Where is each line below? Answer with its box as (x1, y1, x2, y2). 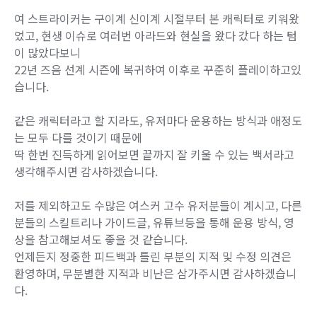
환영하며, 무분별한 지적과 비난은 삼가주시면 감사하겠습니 (14, 265, 296, 282)
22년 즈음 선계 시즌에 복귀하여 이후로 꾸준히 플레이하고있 (14, 61, 301, 79)
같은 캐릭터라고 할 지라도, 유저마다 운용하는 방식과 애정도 (14, 112, 302, 129)
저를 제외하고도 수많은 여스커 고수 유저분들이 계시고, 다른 (14, 197, 302, 214)
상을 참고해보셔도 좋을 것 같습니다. (14, 231, 188, 248)
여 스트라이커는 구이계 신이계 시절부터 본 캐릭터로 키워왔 (14, 10, 299, 28)
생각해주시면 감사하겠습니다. (14, 163, 158, 180)
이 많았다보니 (14, 44, 81, 62)
